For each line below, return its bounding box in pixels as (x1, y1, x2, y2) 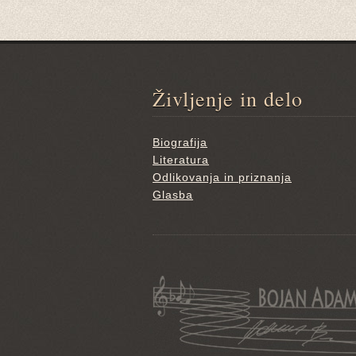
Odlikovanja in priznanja (153, 170, 292, 184)
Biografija (153, 135, 207, 149)
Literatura (153, 153, 209, 166)
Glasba (153, 188, 193, 201)
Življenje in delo (153, 84, 303, 112)
